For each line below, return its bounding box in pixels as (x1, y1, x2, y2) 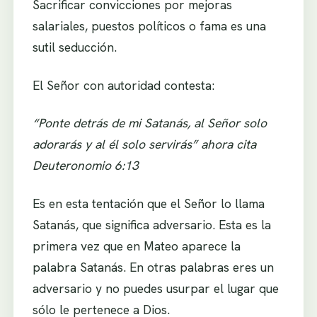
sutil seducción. (32, 39, 117, 56)
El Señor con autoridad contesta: (32, 76, 214, 93)
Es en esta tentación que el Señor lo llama (32, 195, 265, 212)
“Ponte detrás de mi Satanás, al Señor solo (32, 115, 267, 132)
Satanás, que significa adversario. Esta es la (32, 216, 271, 233)
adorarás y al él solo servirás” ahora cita (32, 136, 256, 153)
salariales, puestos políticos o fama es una (32, 18, 266, 35)
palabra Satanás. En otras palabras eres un (32, 258, 274, 275)
